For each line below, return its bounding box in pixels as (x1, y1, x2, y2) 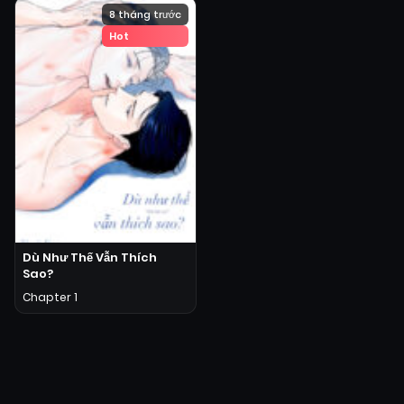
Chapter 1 (23, 289, 78, 305)
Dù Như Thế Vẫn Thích (23, 248, 157, 266)
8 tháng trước (109, 7, 181, 22)
